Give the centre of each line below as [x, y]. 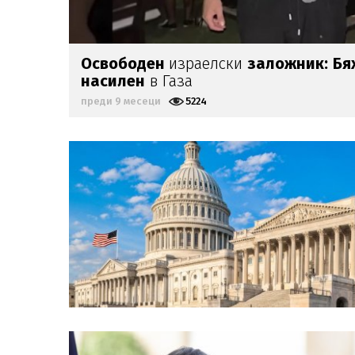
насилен [113, 80]
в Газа [169, 80]
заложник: [288, 63]
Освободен [125, 63]
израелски [208, 63]
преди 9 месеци [121, 101]
